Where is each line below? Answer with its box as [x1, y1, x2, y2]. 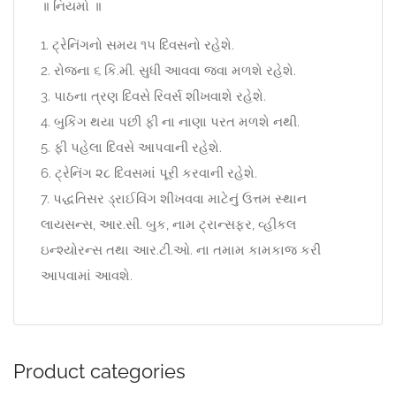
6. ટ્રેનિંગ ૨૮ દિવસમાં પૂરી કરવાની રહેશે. [41, 165, 257, 181]
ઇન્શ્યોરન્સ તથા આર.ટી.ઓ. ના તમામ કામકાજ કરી [41, 242, 321, 258]
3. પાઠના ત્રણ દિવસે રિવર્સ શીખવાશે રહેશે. [41, 88, 266, 104]
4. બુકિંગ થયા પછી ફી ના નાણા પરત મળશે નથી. [41, 114, 300, 130]
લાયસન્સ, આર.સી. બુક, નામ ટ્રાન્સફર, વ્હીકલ [41, 217, 296, 232]
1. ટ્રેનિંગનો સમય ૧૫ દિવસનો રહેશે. [41, 37, 234, 53]
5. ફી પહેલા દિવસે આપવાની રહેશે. [41, 140, 222, 156]
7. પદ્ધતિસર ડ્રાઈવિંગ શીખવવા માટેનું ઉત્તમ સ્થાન [41, 191, 307, 207]
